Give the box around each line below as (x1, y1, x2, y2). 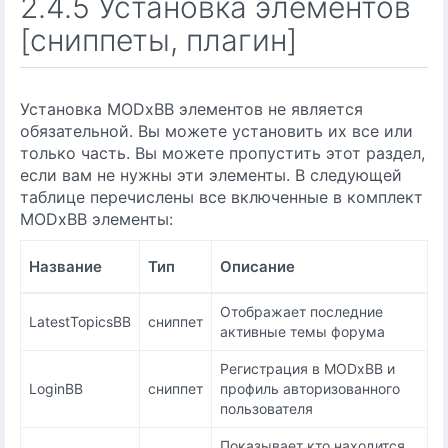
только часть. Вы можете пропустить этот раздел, (20, 143, 425, 163)
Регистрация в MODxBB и (220, 360, 395, 377)
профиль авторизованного (220, 380, 400, 397)
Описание (220, 257, 295, 276)
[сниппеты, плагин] (20, 22, 297, 58)
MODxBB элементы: (20, 209, 173, 229)
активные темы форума (220, 323, 385, 340)
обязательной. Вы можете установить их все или (20, 121, 413, 141)
